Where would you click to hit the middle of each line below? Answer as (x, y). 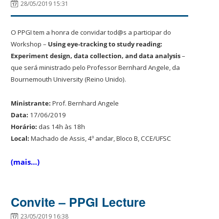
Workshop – (30, 44)
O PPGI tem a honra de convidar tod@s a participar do (91, 32)
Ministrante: (31, 103)
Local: (20, 138)
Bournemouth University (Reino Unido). (69, 79)
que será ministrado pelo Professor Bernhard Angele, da (96, 67)
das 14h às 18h (61, 126)
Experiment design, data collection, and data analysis (96, 55)
